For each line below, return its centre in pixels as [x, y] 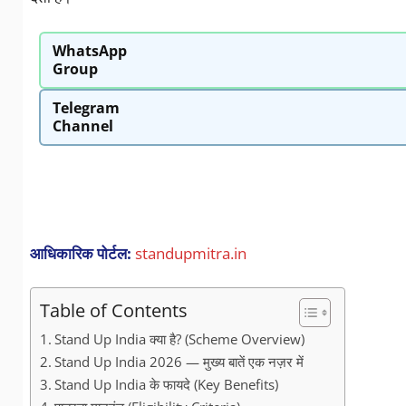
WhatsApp [90, 51]
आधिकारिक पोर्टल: [80, 253]
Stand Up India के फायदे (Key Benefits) [166, 385]
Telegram [86, 108]
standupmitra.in [190, 253]
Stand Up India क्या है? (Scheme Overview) [179, 339]
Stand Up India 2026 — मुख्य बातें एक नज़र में [179, 362]
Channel [83, 126]
